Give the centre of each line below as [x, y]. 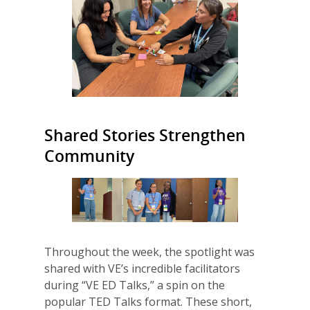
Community [89, 156]
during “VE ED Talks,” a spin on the [135, 285]
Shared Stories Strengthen [145, 136]
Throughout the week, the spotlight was [149, 252]
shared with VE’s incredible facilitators [142, 269]
